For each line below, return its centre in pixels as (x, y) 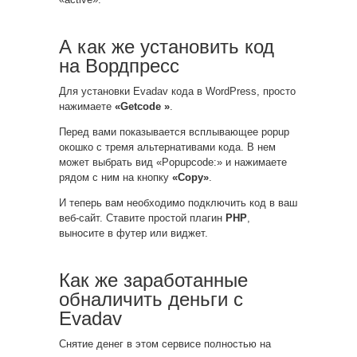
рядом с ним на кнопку (116, 177)
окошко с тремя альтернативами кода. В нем (167, 147)
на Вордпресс (119, 66)
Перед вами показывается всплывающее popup (174, 132)
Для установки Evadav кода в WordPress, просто (177, 91)
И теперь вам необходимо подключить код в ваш (178, 203)
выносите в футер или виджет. (133, 233)
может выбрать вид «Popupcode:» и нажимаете (173, 162)
